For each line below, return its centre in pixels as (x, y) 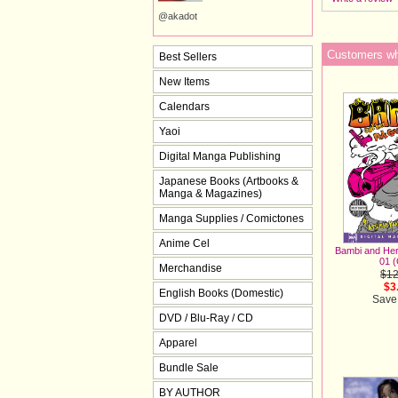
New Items (184, 81)
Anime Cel (184, 243)
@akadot (178, 16)
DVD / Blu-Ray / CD (206, 318)
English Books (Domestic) (221, 293)
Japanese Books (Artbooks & (229, 181)
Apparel (178, 342)
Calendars (184, 106)
